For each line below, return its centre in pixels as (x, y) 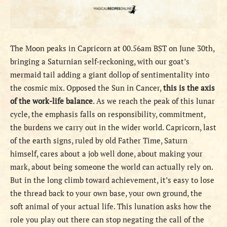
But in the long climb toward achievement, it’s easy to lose (112, 180)
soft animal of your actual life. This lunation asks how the (111, 206)
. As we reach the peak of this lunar (154, 101)
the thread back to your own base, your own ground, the (106, 193)
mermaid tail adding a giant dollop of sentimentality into (110, 75)
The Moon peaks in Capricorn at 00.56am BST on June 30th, (112, 48)
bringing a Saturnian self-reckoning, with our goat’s (100, 62)
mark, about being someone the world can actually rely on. (111, 167)
